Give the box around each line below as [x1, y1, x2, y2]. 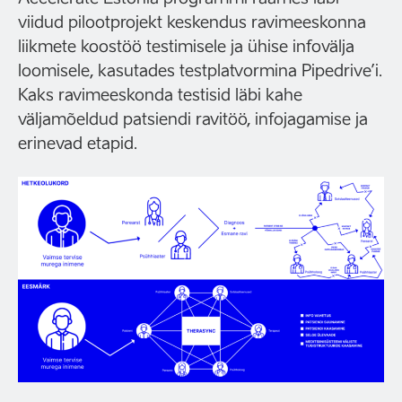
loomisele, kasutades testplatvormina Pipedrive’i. [18, 60, 382, 80]
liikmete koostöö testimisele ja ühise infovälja [18, 36, 354, 56]
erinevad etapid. [18, 133, 137, 153]
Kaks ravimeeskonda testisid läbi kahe [18, 84, 302, 104]
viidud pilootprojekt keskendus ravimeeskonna [18, 12, 366, 31]
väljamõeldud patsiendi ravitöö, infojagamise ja [18, 109, 368, 128]
